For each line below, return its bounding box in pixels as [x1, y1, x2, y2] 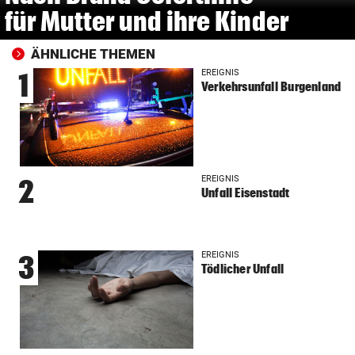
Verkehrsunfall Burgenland [200, 79, 342, 94]
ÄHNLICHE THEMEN [31, 45, 155, 62]
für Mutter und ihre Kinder [4, 6, 288, 36]
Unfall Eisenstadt [200, 185, 290, 200]
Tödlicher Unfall [200, 261, 284, 276]
